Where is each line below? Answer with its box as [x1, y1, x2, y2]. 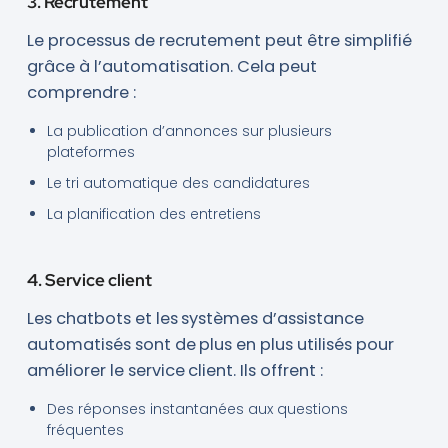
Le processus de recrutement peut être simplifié [26, 28, 412, 52]
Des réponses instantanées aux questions [46, 398, 348, 419]
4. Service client [26, 268, 152, 291]
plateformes [46, 141, 135, 162]
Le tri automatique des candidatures [46, 172, 310, 193]
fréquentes [46, 419, 124, 440]
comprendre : [26, 80, 136, 104]
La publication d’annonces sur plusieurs [46, 120, 332, 141]
